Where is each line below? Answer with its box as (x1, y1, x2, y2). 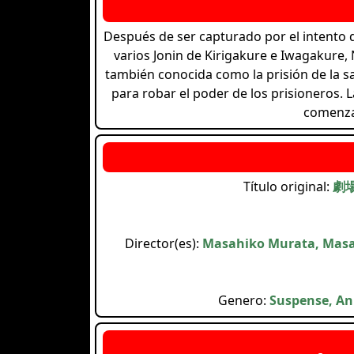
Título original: (243, 177, 333, 195)
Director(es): (125, 234, 202, 252)
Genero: (218, 291, 269, 309)
